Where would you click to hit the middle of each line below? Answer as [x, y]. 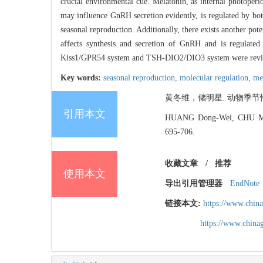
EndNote [245, 184]
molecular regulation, [216, 78]
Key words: [82, 78]
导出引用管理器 [194, 184]
